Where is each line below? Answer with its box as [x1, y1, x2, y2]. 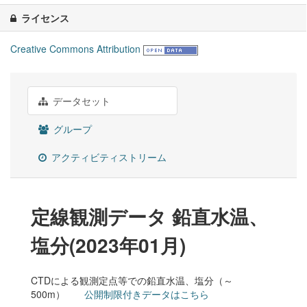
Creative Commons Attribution [10, 42, 140, 56]
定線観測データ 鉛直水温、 [31, 202, 268, 231]
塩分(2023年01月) [31, 231, 186, 260]
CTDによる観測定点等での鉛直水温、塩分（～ [31, 273, 233, 288]
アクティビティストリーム [49, 150, 167, 164]
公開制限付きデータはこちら [84, 287, 209, 302]
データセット [50, 94, 110, 108]
